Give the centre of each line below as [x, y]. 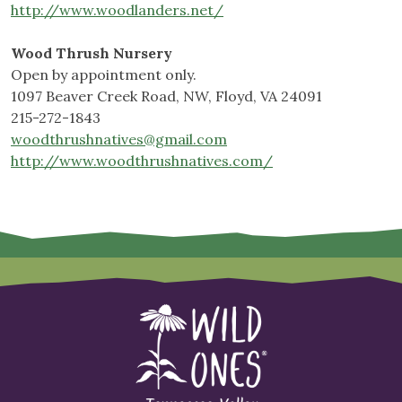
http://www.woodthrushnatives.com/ [142, 161]
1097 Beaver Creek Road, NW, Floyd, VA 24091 [166, 96]
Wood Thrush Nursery [92, 53]
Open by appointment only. [104, 75]
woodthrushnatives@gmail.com [119, 140]
